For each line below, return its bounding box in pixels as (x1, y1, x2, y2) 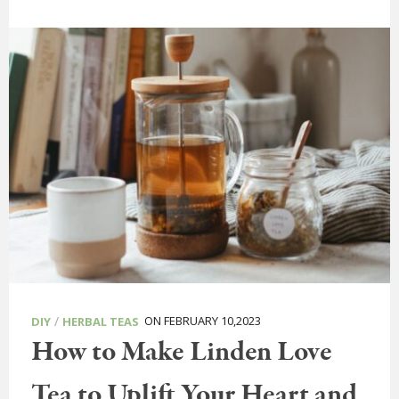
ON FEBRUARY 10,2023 (139, 312, 261, 329)
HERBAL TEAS (62, 313, 139, 330)
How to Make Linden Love (31, 332, 332, 372)
